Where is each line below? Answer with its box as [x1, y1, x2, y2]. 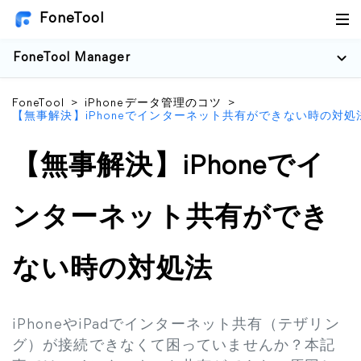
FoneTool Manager [13, 52, 131, 64]
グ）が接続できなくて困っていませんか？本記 [12, 338, 336, 354]
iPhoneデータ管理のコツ [84, 98, 222, 110]
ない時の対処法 [12, 257, 213, 284]
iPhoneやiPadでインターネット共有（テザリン [12, 317, 340, 333]
